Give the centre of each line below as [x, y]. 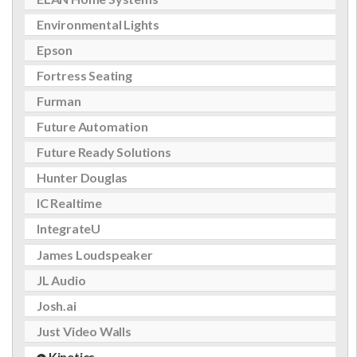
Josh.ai [57, 306]
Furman [59, 101]
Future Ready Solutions [104, 152]
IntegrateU [69, 228]
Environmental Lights [98, 24]
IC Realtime [69, 203]
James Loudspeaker [95, 255]
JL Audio [61, 280]
